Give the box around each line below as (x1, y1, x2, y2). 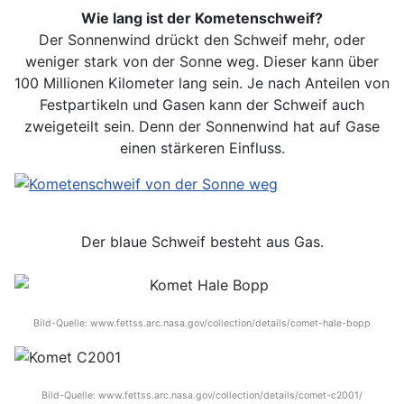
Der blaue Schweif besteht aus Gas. (80, 233, 324, 251)
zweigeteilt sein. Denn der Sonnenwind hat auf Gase (24, 117, 380, 135)
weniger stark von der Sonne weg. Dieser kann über (25, 52, 379, 70)
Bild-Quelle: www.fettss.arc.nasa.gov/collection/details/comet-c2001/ (41, 390, 363, 401)
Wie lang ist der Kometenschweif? (81, 9, 323, 27)
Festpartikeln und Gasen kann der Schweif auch (40, 96, 364, 114)
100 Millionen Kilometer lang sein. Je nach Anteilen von (14, 74, 390, 92)
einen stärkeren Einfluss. (119, 139, 285, 157)
